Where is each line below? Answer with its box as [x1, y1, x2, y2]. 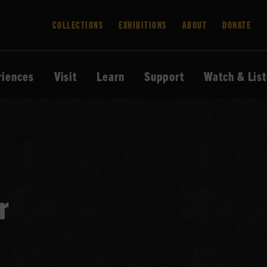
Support [144, 69, 184, 83]
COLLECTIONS [52, 18, 103, 30]
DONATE [222, 18, 251, 30]
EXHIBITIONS [119, 18, 167, 30]
